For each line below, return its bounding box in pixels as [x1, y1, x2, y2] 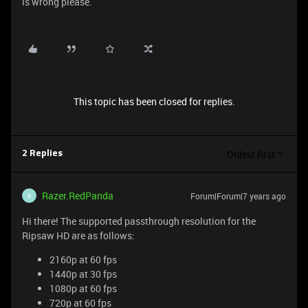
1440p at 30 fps [49, 267, 117, 280]
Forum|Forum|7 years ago [190, 190, 286, 201]
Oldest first [227, 147, 275, 161]
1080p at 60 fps [49, 282, 117, 295]
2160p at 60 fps [49, 253, 117, 266]
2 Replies [22, 149, 63, 158]
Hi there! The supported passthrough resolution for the [22, 214, 256, 228]
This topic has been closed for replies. [73, 95, 235, 108]
